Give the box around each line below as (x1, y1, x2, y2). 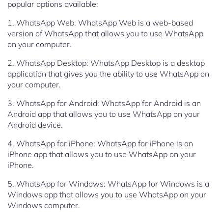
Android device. (7, 120, 63, 130)
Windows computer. (7, 200, 80, 211)
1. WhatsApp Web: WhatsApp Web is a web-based (7, 18, 193, 28)
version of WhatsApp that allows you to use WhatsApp (7, 28, 203, 39)
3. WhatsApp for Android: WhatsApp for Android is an (7, 98, 201, 109)
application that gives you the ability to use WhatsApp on (7, 69, 209, 79)
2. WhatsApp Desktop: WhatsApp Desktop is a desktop (7, 58, 205, 68)
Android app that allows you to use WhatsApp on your (7, 109, 200, 119)
